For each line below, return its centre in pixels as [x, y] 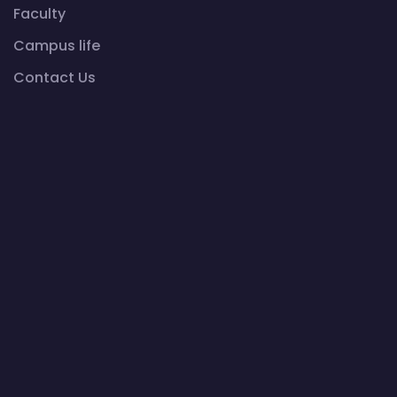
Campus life [57, 46]
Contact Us [54, 78]
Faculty [39, 14]
